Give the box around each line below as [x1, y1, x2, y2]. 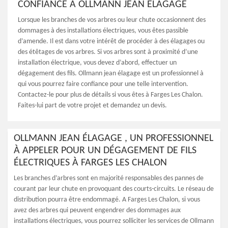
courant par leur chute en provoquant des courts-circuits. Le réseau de [14, 185, 214, 193]
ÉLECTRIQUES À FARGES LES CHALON [14, 158, 167, 168]
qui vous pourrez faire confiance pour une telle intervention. [18, 80, 188, 88]
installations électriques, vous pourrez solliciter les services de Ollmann [14, 217, 214, 225]
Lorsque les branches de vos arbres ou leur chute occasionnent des [18, 16, 206, 24]
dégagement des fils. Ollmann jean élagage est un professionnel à [18, 70, 204, 77]
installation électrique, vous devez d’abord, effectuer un [18, 59, 177, 67]
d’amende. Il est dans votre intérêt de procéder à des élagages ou [18, 38, 205, 45]
